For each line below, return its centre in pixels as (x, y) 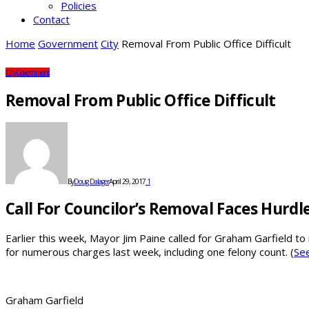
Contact (51, 19)
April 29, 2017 (127, 182)
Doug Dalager (91, 182)
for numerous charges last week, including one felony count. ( (150, 251)
